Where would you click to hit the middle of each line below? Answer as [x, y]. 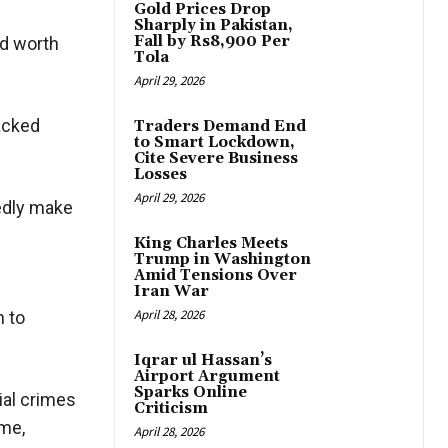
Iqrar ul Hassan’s [203, 361]
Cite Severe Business [216, 159]
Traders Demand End [220, 127]
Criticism [171, 409]
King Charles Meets [211, 244]
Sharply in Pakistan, [213, 26]
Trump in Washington [222, 260]
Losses [160, 175]
